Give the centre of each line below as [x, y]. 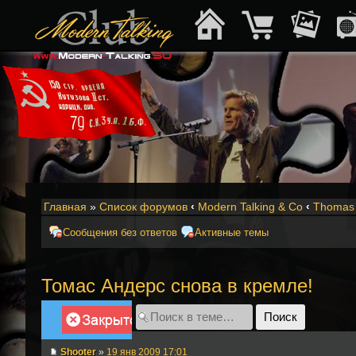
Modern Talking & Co [250, 207]
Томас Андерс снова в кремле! [177, 285]
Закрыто [87, 313]
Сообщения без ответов [120, 233]
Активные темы [232, 233]
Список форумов [143, 207]
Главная [65, 207]
